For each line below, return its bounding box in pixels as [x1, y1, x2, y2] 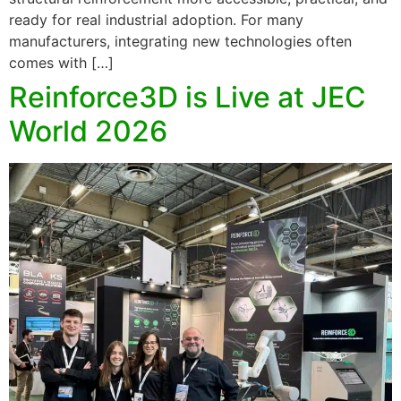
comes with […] [9, 53, 114, 72]
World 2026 [9, 113, 167, 149]
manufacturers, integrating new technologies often [9, 31, 352, 50]
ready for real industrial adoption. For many [9, 10, 303, 29]
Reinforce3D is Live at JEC [9, 79, 366, 115]
